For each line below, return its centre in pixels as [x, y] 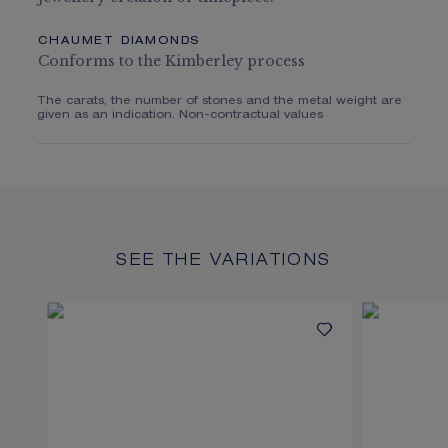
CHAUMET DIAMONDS [119, 42]
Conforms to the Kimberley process [172, 61]
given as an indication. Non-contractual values [180, 116]
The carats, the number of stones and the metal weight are [220, 102]
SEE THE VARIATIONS [224, 262]
